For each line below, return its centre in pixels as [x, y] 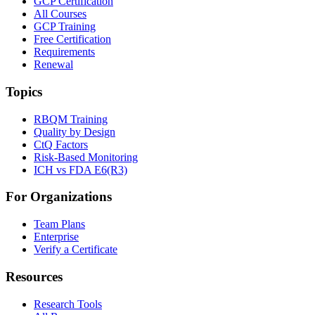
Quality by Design [75, 131]
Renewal [53, 65]
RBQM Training [71, 119]
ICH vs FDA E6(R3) [81, 169]
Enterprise [56, 237]
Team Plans [59, 224]
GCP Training [65, 27]
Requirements [64, 52]
